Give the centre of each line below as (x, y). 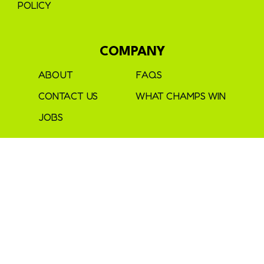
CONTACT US (68, 96)
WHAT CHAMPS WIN (181, 96)
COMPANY (132, 52)
